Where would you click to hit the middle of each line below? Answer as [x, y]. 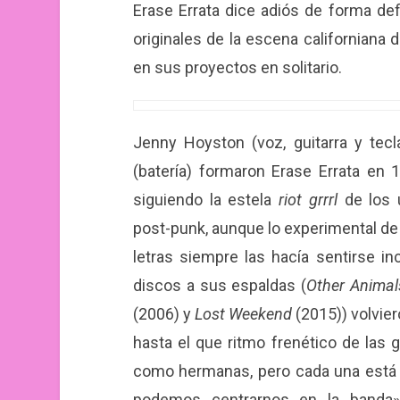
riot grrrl [308, 199]
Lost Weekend [244, 313]
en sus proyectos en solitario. [237, 68]
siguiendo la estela [206, 199]
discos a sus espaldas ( [220, 285]
